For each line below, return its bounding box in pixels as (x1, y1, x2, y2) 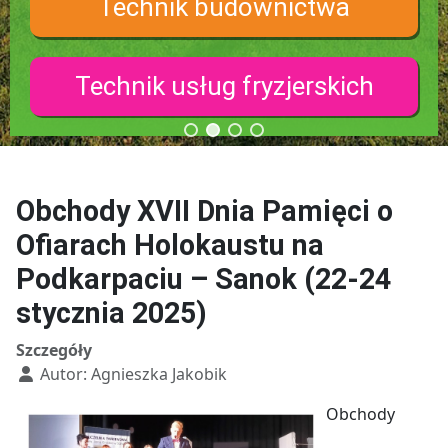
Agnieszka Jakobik (91, 363, 227, 385)
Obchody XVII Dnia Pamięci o (16, 194, 393, 228)
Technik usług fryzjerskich (74, 71, 374, 101)
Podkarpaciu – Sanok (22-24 (16, 262, 391, 296)
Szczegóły (16, 339, 92, 361)
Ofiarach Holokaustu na (16, 228, 324, 262)
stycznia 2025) (16, 296, 207, 330)
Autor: (36, 363, 91, 385)
